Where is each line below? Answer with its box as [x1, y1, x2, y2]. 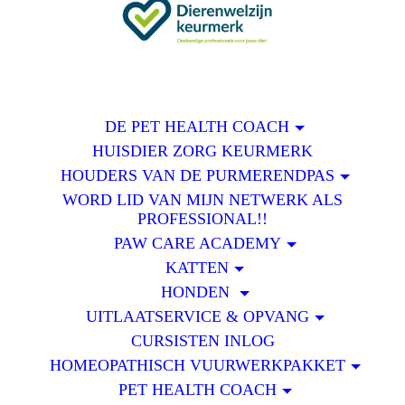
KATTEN [165, 259, 230, 278]
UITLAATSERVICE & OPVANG [85, 307, 309, 326]
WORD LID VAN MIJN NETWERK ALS [62, 191, 343, 210]
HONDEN [160, 283, 234, 302]
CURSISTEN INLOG [130, 332, 275, 351]
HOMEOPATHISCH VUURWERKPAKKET [49, 356, 345, 375]
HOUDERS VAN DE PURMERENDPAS [60, 166, 334, 185]
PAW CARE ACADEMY [113, 234, 281, 253]
